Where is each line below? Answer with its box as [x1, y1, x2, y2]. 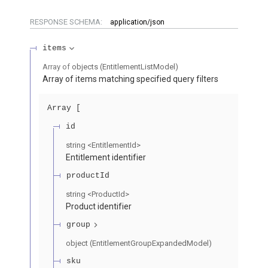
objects [72, 62, 98, 72]
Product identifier [66, 202, 132, 212]
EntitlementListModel [102, 62, 175, 72]
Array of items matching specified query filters [42, 74, 218, 84]
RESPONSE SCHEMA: [30, 17, 104, 27]
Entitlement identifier [66, 153, 146, 163]
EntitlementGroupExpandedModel [92, 239, 209, 248]
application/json [110, 18, 165, 27]
